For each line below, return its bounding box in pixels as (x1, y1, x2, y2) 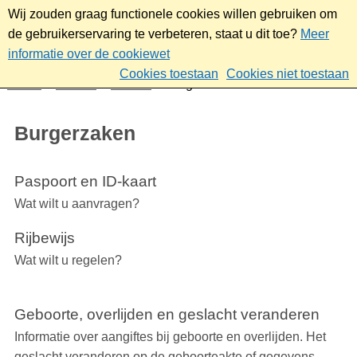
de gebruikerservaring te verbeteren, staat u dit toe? (8, 27, 297, 41)
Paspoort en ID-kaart (14, 173, 156, 190)
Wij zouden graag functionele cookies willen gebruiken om (8, 7, 337, 21)
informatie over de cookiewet (8, 47, 170, 61)
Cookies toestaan (120, 67, 218, 80)
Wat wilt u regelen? (14, 253, 122, 268)
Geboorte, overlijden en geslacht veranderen (14, 306, 320, 324)
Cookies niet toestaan (226, 67, 349, 80)
